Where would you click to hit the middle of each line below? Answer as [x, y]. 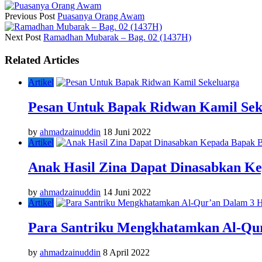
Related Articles [42, 60]
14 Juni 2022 [127, 192]
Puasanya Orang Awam [101, 16]
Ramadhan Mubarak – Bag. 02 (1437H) [117, 37]
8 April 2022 [126, 252]
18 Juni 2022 [127, 132]
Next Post [23, 37]
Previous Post [30, 16]
